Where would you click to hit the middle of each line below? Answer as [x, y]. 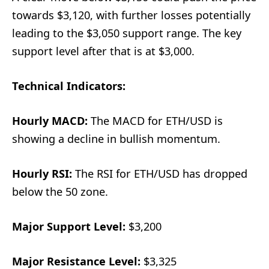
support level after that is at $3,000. [103, 51]
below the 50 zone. [60, 192]
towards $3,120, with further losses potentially [131, 15]
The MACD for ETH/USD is [155, 121]
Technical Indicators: [69, 86]
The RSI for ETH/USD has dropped [160, 174]
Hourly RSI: [42, 174]
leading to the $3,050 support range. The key [127, 33]
